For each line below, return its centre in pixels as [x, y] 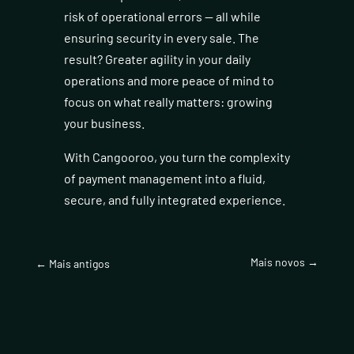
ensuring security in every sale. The [161, 38]
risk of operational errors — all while [162, 17]
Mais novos [278, 262]
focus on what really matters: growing [168, 102]
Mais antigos [79, 263]
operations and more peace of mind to [169, 81]
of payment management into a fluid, [164, 179]
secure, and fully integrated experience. [174, 200]
